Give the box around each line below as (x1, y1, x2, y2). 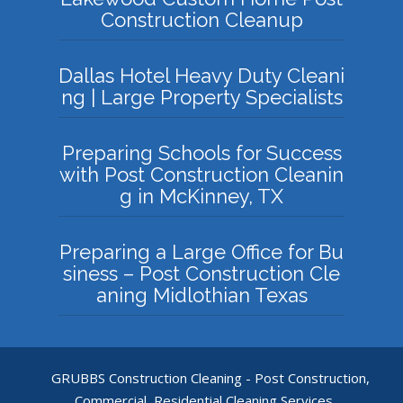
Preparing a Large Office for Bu (59, 239, 344, 264)
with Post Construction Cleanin (59, 162, 344, 186)
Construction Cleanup (100, 7, 303, 31)
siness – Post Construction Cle (63, 261, 340, 285)
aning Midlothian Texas (95, 282, 308, 307)
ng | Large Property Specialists (60, 85, 343, 109)
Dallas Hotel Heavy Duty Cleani (58, 63, 345, 87)
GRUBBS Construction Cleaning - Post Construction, (51, 368, 370, 387)
